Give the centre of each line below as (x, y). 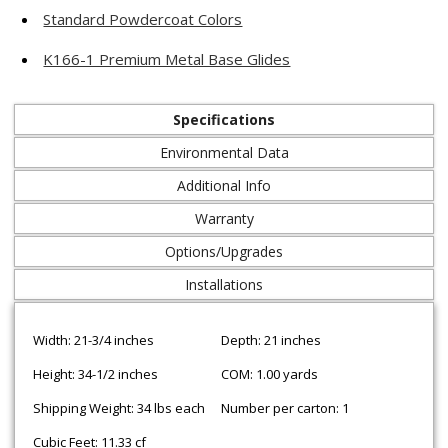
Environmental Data (224, 152)
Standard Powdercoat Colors (143, 19)
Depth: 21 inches (270, 340)
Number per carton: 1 (284, 408)
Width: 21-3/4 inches (93, 340)
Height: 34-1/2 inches (95, 374)
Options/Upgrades (224, 251)
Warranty (224, 218)
